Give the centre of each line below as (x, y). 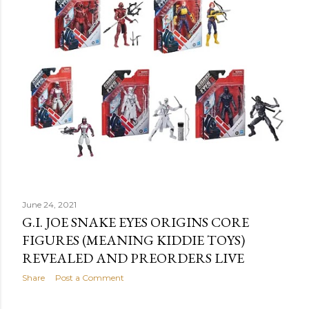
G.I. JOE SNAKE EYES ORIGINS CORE (136, 222)
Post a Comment (90, 277)
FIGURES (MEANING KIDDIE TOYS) (133, 240)
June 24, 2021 (49, 204)
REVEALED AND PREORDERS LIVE (133, 258)
